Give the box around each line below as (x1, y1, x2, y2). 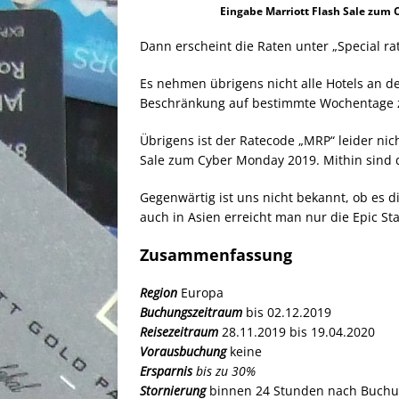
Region (140, 283, 177, 301)
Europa (177, 283, 224, 301)
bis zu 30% (192, 362, 256, 379)
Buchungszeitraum (140, 303, 242, 321)
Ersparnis (140, 362, 192, 379)
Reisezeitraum (140, 322, 218, 340)
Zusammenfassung (140, 243, 292, 265)
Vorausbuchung (140, 342, 226, 360)
